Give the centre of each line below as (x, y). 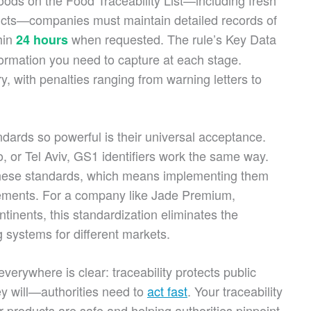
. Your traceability (235, 291)
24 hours (42, 40)
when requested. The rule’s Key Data (172, 39)
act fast (167, 291)
